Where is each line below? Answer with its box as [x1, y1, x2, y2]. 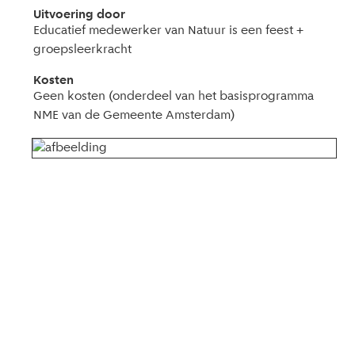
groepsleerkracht [33, 44, 132, 56]
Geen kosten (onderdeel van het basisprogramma [33, 90, 315, 103]
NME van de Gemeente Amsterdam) [33, 109, 236, 122]
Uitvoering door [33, 9, 126, 21]
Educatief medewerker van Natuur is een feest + [33, 25, 304, 37]
